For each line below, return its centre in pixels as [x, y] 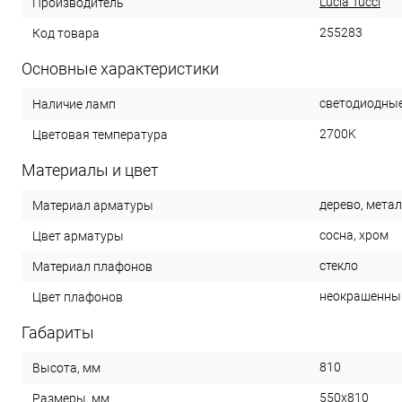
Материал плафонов [92, 266]
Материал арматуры [93, 205]
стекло [339, 266]
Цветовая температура [100, 134]
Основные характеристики [120, 69]
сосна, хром [354, 235]
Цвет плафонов [78, 297]
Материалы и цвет [90, 170]
